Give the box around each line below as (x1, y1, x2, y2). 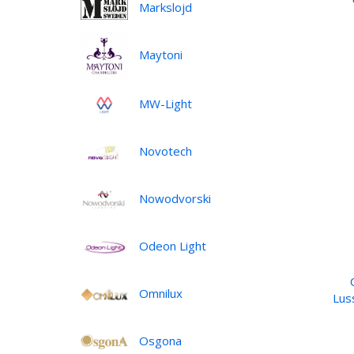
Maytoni (139, 46, 183, 62)
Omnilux (139, 284, 183, 301)
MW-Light (139, 95, 192, 111)
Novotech (139, 142, 192, 159)
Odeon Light (139, 237, 206, 254)
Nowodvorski (139, 190, 211, 206)
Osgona (139, 332, 182, 348)
